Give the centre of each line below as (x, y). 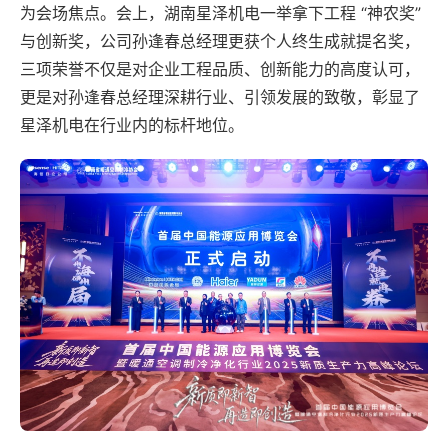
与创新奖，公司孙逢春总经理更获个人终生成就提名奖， (220, 41)
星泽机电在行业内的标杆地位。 (132, 125)
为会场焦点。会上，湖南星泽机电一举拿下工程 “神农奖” (220, 13)
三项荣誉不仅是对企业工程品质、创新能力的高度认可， (220, 69)
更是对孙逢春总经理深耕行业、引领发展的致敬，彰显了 (220, 97)
